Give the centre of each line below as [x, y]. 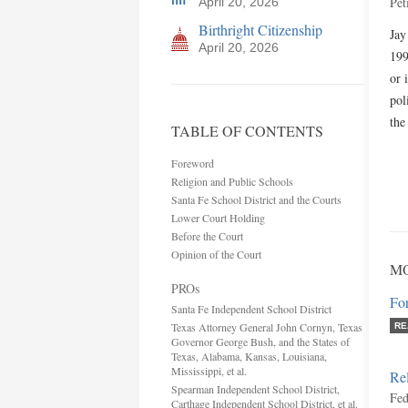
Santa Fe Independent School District [251, 309]
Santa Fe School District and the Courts [256, 199]
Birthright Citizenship [260, 30]
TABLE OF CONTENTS [247, 131]
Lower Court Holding [218, 218]
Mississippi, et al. [209, 371]
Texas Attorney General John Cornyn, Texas [267, 327]
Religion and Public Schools [232, 181]
